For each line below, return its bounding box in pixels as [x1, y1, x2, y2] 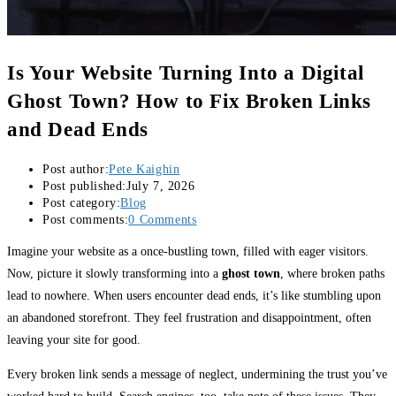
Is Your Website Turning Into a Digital [7, 62, 364, 85]
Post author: [42, 163, 110, 177]
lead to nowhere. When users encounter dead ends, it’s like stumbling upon [7, 289, 381, 303]
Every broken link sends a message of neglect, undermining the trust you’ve [7, 368, 387, 382]
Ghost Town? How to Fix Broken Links [7, 90, 372, 113]
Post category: [42, 196, 121, 210]
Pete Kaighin [109, 163, 180, 177]
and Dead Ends [7, 118, 148, 141]
